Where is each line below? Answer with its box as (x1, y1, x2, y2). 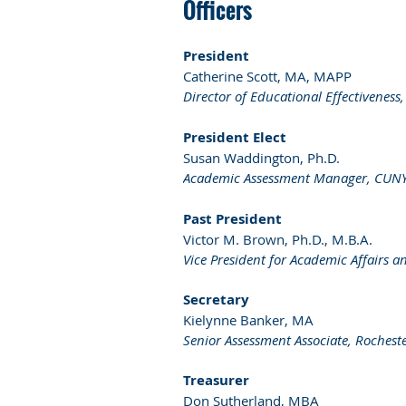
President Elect (183, 127, 286, 147)
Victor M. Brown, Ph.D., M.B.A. (183, 229, 372, 248)
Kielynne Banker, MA (183, 310, 314, 329)
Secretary (183, 289, 249, 309)
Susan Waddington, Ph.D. (183, 148, 340, 167)
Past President (183, 208, 282, 228)
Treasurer (183, 370, 249, 390)
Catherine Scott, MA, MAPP (183, 66, 352, 85)
